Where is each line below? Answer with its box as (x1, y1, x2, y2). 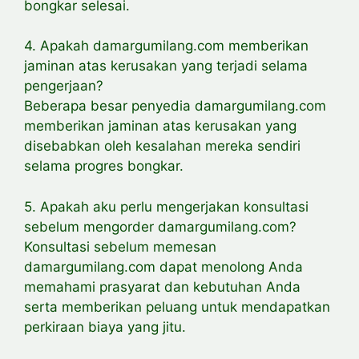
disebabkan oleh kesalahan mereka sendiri (24, 138, 301, 155)
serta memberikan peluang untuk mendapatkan (24, 298, 330, 315)
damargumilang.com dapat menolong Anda (24, 258, 303, 275)
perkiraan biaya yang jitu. (24, 318, 186, 335)
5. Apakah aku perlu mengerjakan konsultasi (24, 198, 309, 215)
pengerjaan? (24, 78, 103, 95)
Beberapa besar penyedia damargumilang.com (24, 98, 326, 115)
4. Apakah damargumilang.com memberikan (24, 38, 309, 54)
